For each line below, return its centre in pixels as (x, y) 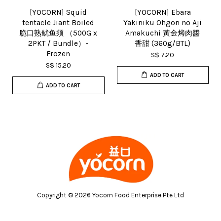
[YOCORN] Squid (58, 12)
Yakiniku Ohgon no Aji (163, 23)
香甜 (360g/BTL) (163, 43)
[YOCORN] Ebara (163, 12)
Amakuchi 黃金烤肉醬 (163, 33)
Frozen (58, 54)
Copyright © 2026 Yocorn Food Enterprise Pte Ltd (110, 195)
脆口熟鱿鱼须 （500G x (58, 33)
